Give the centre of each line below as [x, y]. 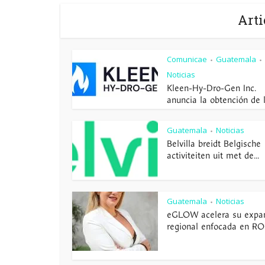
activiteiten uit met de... [213, 156]
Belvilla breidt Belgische [214, 144]
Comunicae [187, 59]
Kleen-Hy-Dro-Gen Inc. [211, 88]
